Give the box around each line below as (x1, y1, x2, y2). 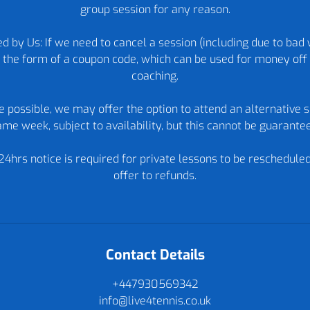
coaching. (131, 69, 179, 83)
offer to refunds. (113, 168, 197, 183)
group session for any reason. (80, 2, 230, 17)
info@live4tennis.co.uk (99, 293, 211, 308)
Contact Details (105, 246, 205, 264)
